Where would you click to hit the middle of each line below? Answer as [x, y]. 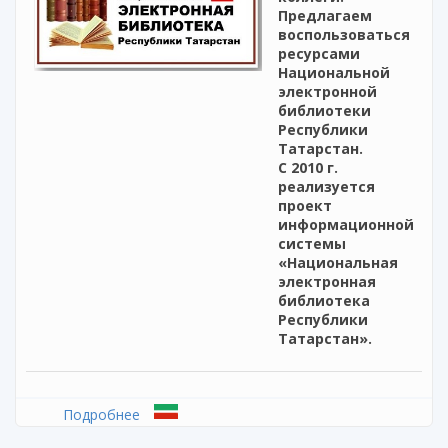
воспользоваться [344, 35]
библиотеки [324, 111]
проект [305, 206]
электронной [327, 92]
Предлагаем [325, 16]
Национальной [334, 73]
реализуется [326, 187]
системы [312, 244]
